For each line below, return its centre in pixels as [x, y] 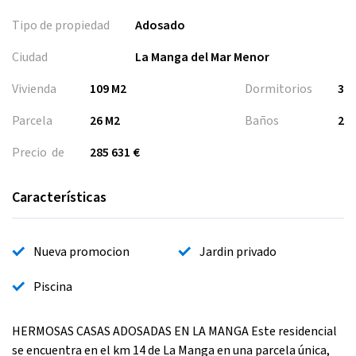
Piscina [53, 286]
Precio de [38, 152]
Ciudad [30, 57]
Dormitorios [279, 89]
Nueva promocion [81, 252]
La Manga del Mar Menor [202, 57]
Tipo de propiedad [61, 25]
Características [59, 197]
